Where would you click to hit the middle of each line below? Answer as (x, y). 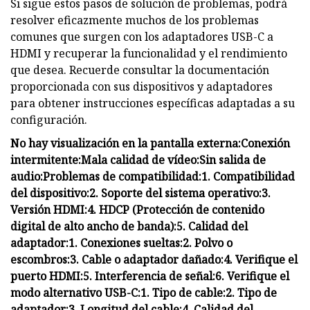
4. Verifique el (261, 259)
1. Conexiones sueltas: (126, 243)
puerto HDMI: (47, 276)
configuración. (49, 119)
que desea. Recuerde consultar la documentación (140, 70)
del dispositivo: (50, 193)
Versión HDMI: (49, 209)
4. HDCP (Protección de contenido (176, 209)
